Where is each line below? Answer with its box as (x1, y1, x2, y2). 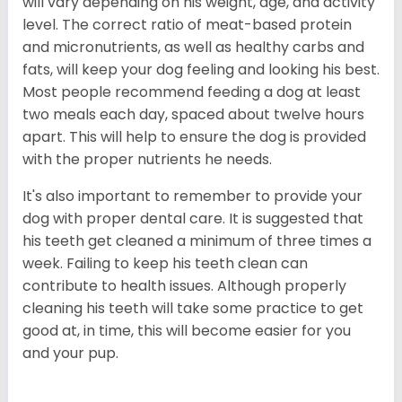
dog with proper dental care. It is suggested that (22, 207, 363, 229)
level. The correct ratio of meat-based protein (22, 13, 352, 35)
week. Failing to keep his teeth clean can (22, 252, 308, 274)
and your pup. (22, 342, 118, 363)
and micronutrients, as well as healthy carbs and (22, 36, 364, 57)
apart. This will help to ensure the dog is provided (22, 126, 366, 147)
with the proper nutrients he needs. (22, 148, 272, 170)
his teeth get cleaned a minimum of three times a (22, 230, 371, 251)
